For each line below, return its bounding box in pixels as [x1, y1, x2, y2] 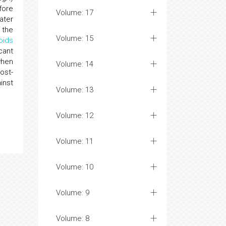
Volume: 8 [56, 214, 89, 223]
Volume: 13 [56, 85, 93, 94]
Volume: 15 [56, 34, 93, 43]
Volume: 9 [56, 188, 89, 197]
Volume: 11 [56, 137, 93, 146]
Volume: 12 [56, 111, 93, 120]
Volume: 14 [56, 60, 93, 69]
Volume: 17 [56, 8, 93, 17]
